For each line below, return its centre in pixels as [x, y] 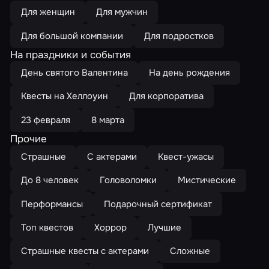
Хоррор [110, 227]
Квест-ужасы [186, 156]
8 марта [107, 120]
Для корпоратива [166, 96]
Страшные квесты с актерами [85, 251]
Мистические [207, 180]
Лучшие [164, 227]
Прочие [29, 138]
